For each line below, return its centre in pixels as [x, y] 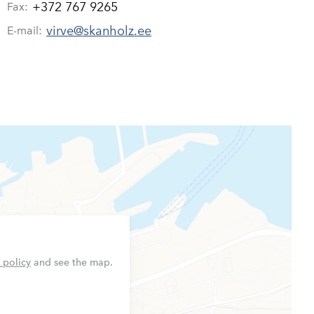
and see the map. [72, 262]
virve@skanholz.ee [99, 31]
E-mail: [25, 30]
